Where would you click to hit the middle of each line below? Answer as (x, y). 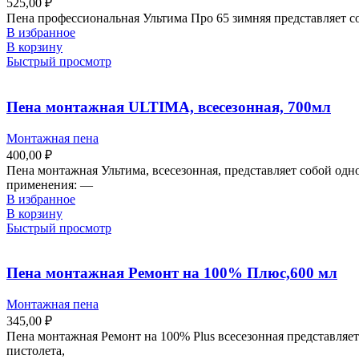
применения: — (50, 184)
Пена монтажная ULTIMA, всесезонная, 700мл (169, 107)
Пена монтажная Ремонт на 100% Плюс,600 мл (172, 273)
